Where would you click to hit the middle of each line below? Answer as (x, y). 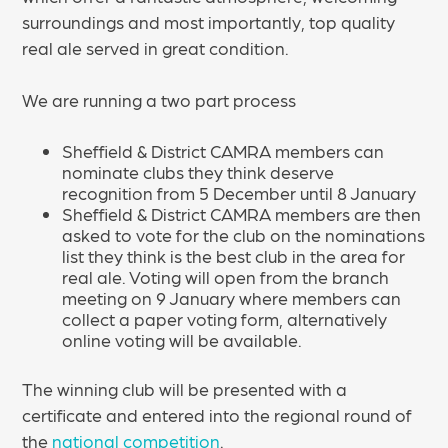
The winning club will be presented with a (185, 388)
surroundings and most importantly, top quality (209, 21)
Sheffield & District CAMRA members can (223, 150)
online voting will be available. (182, 339)
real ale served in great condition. (156, 47)
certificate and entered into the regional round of (217, 414)
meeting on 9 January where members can (232, 297)
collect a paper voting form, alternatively (225, 318)
